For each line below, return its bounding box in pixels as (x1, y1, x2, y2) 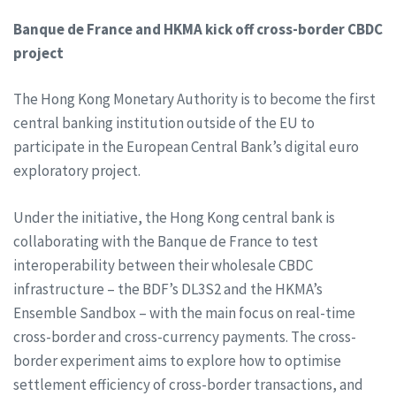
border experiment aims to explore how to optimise (13, 350, 341, 370)
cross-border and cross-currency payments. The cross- (13, 326, 356, 346)
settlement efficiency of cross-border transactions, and (13, 374, 363, 394)
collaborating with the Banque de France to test (13, 231, 318, 251)
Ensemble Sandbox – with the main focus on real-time (13, 302, 355, 323)
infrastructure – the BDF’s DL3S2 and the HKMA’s (13, 278, 323, 299)
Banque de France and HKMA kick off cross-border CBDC (13, 19, 383, 39)
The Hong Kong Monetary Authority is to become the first (13, 89, 376, 109)
